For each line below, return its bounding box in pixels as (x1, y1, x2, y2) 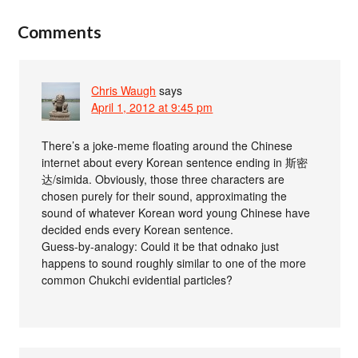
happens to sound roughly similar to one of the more (42, 255, 307, 272)
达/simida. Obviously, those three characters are (42, 171, 285, 188)
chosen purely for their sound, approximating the (42, 188, 288, 205)
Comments (18, 22, 102, 42)
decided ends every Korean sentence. (42, 221, 234, 238)
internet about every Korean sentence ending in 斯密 (42, 154, 308, 171)
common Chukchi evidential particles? (42, 272, 233, 288)
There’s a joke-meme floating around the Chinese (42, 137, 293, 154)
